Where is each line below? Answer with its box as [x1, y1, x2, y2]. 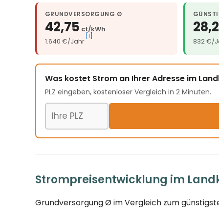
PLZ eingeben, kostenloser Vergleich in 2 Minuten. [45, 87, 211, 97]
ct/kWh [81, 24, 106, 34]
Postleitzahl [44, 102, 89, 114]
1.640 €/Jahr [45, 37, 85, 46]
